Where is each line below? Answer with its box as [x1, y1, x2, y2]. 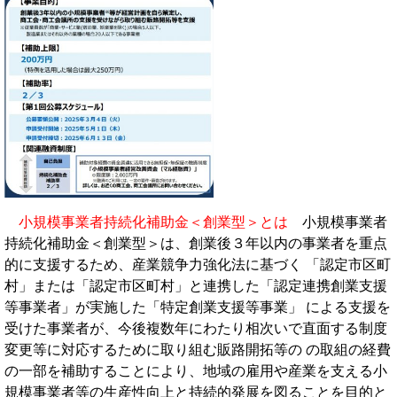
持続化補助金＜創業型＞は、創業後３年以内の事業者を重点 [4, 235, 387, 251]
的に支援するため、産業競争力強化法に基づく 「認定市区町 [4, 256, 391, 272]
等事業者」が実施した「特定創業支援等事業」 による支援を [4, 299, 391, 315]
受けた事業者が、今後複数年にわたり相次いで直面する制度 [4, 320, 387, 336]
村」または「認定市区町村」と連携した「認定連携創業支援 [4, 277, 387, 293]
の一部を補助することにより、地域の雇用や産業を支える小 [4, 362, 387, 378]
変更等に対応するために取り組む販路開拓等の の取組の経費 [4, 341, 391, 357]
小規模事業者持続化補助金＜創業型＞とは [19, 214, 302, 230]
